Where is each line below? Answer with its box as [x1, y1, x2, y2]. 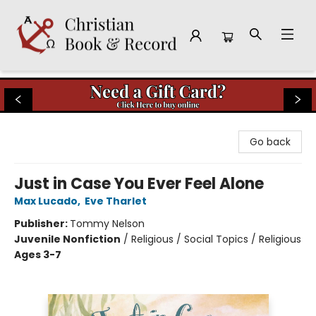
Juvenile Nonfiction [14, 232, 121, 246]
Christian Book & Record [11, 77, 128, 91]
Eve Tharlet [85, 194, 147, 208]
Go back [250, 135, 291, 149]
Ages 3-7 [14, 248, 61, 262]
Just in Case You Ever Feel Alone [14, 173, 264, 195]
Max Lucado [14, 194, 78, 208]
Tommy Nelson [70, 217, 145, 231]
